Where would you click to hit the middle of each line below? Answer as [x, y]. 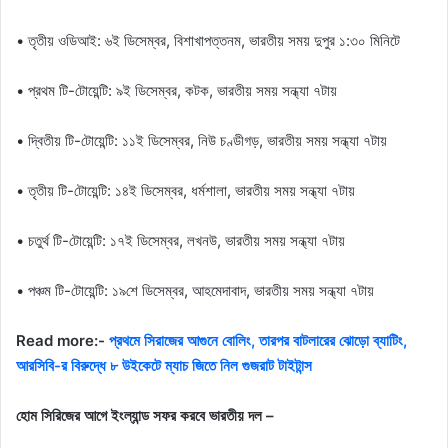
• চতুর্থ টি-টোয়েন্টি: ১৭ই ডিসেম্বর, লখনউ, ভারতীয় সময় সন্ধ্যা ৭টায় [180, 241]
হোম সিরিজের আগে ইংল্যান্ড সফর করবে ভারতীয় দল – [145, 416]
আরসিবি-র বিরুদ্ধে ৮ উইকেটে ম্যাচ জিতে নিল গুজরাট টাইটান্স [164, 366]
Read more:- [62, 341]
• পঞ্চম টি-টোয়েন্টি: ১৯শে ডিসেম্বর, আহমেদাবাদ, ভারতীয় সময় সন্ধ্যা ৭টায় [195, 291]
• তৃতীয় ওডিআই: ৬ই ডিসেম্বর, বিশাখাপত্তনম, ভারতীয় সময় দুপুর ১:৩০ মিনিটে [208, 41]
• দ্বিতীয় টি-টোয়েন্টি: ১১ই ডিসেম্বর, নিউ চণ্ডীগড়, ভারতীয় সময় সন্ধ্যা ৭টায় [201, 141]
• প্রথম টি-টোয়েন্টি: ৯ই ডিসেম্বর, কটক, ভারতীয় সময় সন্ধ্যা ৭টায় [176, 91]
